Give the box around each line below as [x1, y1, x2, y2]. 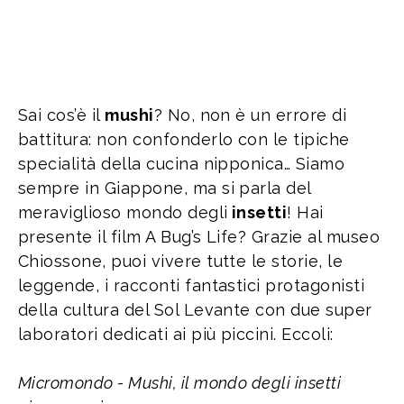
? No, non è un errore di [153, 105, 347, 124]
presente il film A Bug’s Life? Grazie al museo [18, 226, 381, 246]
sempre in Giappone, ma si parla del [18, 178, 311, 197]
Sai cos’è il [18, 105, 106, 124]
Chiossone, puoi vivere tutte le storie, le [18, 251, 344, 271]
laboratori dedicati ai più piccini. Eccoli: [18, 324, 339, 344]
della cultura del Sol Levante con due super [18, 299, 372, 319]
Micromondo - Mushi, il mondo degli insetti [18, 372, 342, 392]
